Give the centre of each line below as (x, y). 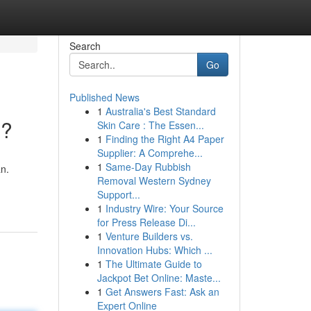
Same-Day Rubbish (148, 167)
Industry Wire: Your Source (164, 208)
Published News (104, 97)
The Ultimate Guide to (153, 264)
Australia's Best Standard (160, 111)
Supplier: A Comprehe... (150, 153)
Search (85, 46)
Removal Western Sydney (154, 180)
